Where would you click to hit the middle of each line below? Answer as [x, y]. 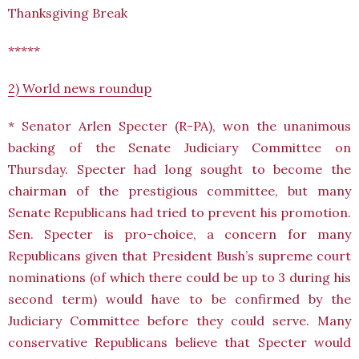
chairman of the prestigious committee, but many [179, 191]
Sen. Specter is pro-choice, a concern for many [179, 234]
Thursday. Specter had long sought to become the [179, 169]
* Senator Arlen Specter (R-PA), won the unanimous [179, 126]
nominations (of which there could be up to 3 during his [179, 277]
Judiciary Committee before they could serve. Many [179, 321]
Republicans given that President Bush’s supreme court [179, 256]
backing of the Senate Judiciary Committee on [179, 147]
